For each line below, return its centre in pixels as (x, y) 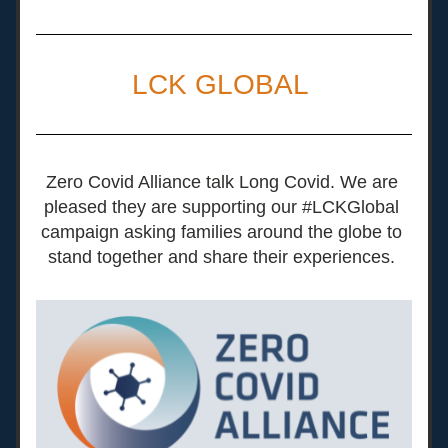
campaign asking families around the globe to (221, 232)
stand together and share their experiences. (224, 257)
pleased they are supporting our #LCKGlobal (221, 207)
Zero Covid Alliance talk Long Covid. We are (221, 182)
